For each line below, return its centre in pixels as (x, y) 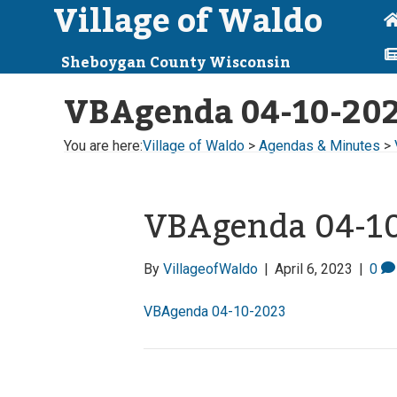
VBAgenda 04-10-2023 (215, 311)
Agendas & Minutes (319, 146)
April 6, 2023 (314, 269)
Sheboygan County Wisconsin (176, 63)
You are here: (103, 146)
